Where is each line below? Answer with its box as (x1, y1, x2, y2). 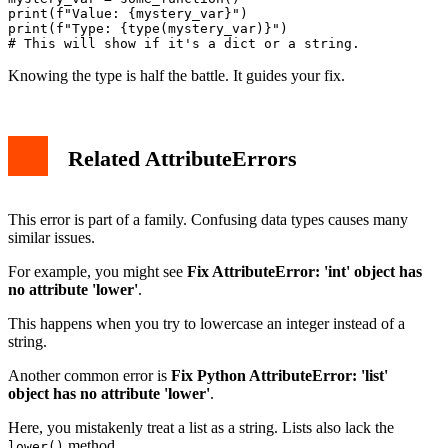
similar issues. (8, 228, 95, 246)
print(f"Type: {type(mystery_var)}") (8, 20, 288, 36)
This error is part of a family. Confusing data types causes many (8, 210, 408, 228)
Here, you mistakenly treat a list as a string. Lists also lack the (8, 418, 394, 436)
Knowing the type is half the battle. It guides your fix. (8, 66, 345, 84)
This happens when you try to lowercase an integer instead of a (8, 314, 405, 332)
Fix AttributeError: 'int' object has (187, 262, 422, 280)
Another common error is (8, 366, 171, 384)
